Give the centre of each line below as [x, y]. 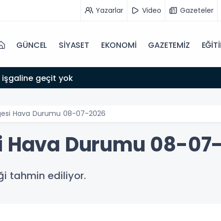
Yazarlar [110, 10]
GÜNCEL [32, 45]
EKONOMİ [119, 45]
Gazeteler [197, 10]
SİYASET [74, 45]
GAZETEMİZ [169, 45]
